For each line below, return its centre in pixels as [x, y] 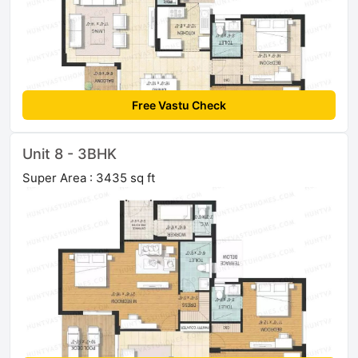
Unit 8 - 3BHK [70, 154]
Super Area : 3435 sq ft [89, 178]
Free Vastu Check [179, 105]
